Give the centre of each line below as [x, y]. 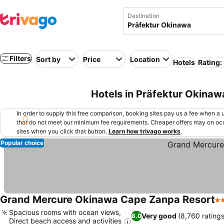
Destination [143, 16]
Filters [20, 58]
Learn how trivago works [144, 131]
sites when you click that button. [62, 131]
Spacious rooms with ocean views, [65, 212]
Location [145, 59]
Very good [159, 216]
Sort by [48, 59]
